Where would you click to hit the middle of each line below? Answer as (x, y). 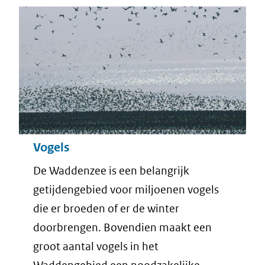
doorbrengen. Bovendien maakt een (122, 227)
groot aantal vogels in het (96, 246)
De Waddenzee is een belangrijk (111, 170)
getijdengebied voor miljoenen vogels (126, 189)
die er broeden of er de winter (106, 208)
